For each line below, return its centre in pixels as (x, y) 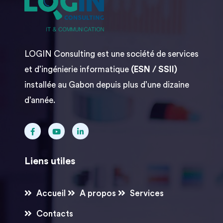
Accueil (51, 194)
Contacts (55, 214)
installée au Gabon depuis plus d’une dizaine (107, 85)
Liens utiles (50, 162)
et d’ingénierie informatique (78, 70)
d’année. (41, 101)
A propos (98, 194)
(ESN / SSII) (154, 70)
